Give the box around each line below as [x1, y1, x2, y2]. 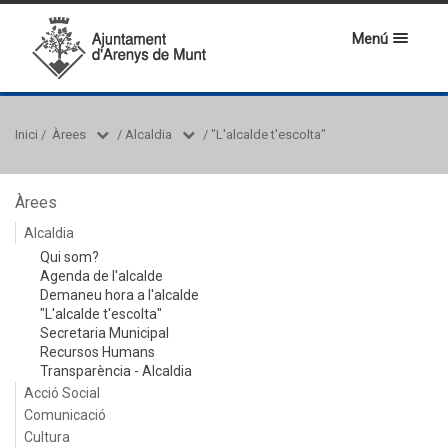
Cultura [24, 429, 70, 445]
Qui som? [40, 249, 99, 265]
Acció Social [24, 385, 100, 401]
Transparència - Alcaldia [40, 363, 192, 379]
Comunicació [24, 407, 106, 423]
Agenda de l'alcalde [40, 268, 163, 284]
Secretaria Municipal [40, 325, 169, 341]
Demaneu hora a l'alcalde [40, 287, 199, 303]
